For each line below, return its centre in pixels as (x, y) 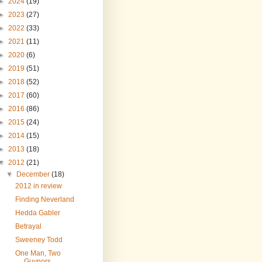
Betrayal (28, 227)
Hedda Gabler (37, 213)
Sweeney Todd (39, 240)
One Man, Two (38, 254)
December (34, 175)
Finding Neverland (44, 200)
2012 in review (38, 186)
